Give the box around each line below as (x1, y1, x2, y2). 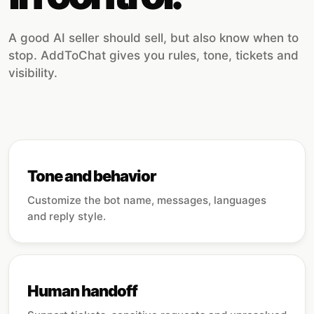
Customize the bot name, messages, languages (27, 193, 266, 207)
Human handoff (27, 282, 138, 300)
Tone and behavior (27, 167, 157, 185)
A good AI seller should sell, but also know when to (8, 31, 299, 45)
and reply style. (27, 210, 106, 223)
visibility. (8, 66, 57, 80)
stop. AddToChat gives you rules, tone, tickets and (8, 48, 299, 62)
